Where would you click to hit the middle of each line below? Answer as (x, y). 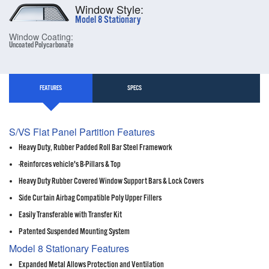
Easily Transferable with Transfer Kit (70, 215)
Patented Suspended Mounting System (74, 232)
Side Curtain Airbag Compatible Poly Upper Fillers (90, 198)
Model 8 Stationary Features (69, 249)
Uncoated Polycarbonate (41, 46)
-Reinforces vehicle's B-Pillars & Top (70, 165)
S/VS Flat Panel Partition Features (82, 131)
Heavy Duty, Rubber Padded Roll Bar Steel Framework (95, 148)
